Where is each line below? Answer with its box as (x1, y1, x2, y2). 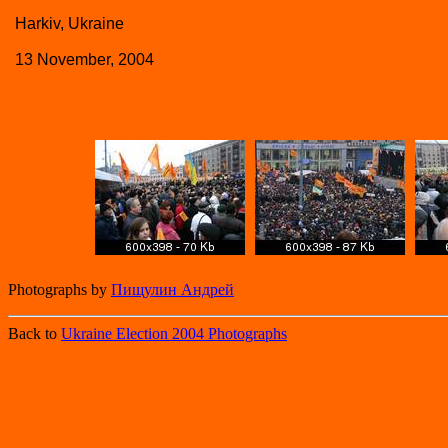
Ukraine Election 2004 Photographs (61, 325, 287, 342)
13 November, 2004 (15, 51, 154, 68)
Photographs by (8, 281, 111, 298)
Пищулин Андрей (111, 281, 234, 298)
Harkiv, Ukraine (15, 15, 124, 32)
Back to (8, 325, 61, 342)
